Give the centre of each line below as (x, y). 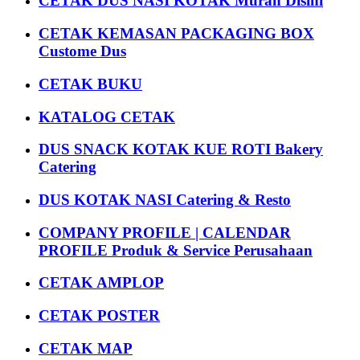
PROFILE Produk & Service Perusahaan (176, 250)
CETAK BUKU (90, 84)
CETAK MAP (86, 348)
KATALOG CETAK (107, 117)
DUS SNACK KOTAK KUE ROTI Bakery (181, 149)
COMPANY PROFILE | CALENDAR (165, 232)
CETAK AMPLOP (101, 283)
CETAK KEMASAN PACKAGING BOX (176, 34)
